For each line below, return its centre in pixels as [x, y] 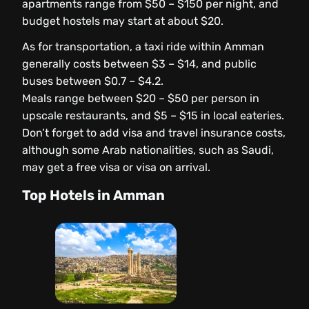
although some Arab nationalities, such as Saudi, [148, 150]
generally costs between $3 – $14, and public [139, 64]
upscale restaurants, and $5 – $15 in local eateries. [153, 116]
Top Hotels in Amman [93, 195]
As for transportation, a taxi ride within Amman [143, 47]
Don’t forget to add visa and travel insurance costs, [154, 133]
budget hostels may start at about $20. [123, 21]
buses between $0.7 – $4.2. [93, 81]
